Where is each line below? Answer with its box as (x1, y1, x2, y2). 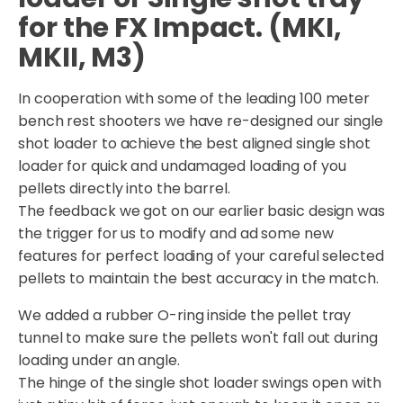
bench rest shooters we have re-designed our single (18, 110, 383, 131)
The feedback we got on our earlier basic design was (18, 200, 385, 221)
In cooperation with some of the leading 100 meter (18, 87, 371, 109)
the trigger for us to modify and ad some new (18, 222, 334, 244)
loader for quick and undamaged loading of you (18, 155, 346, 176)
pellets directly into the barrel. (18, 177, 230, 199)
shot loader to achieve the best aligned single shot (18, 132, 371, 154)
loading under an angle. (18, 349, 180, 371)
